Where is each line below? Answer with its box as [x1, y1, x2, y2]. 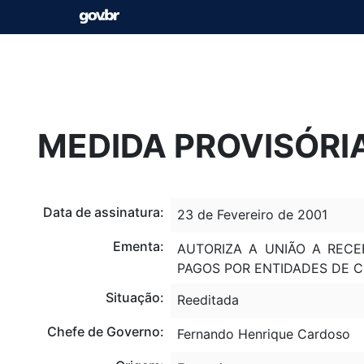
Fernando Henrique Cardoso [176, 325, 350, 342]
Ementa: [112, 237, 164, 254]
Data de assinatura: [42, 203, 164, 220]
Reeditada [176, 291, 239, 308]
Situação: [105, 288, 164, 305]
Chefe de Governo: [46, 323, 164, 340]
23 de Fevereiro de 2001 [176, 206, 327, 223]
